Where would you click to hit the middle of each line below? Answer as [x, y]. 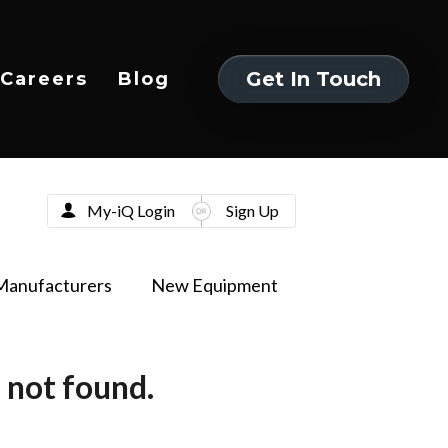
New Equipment [214, 285]
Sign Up [252, 210]
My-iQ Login [130, 210]
